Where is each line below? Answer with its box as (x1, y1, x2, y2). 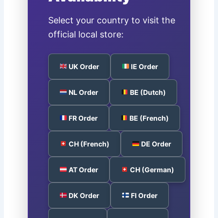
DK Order (67, 191, 100, 200)
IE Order (129, 62, 159, 71)
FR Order (67, 113, 98, 122)
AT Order (67, 165, 99, 174)
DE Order (140, 139, 172, 148)
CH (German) (128, 165, 175, 174)
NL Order (67, 88, 99, 96)
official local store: (48, 29, 124, 39)
